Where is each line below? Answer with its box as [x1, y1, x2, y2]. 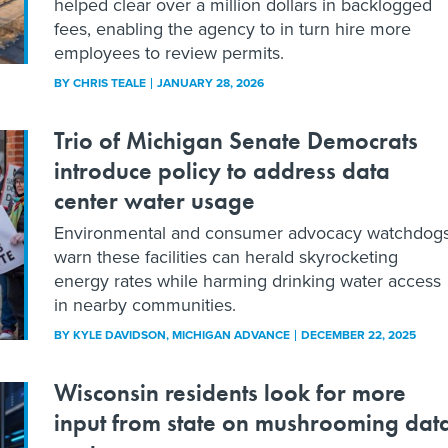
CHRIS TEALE [73, 73, 146, 92]
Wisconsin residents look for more [54, 376, 406, 408]
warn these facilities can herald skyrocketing [54, 243, 398, 270]
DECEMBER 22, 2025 [301, 325, 416, 344]
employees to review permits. [54, 39, 284, 66]
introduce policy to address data [54, 154, 390, 186]
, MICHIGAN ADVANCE [166, 325, 293, 344]
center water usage [54, 184, 255, 216]
